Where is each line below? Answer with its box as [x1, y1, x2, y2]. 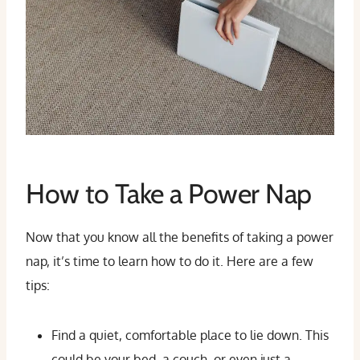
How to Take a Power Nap [26, 177, 312, 211]
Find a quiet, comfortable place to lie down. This [51, 327, 329, 343]
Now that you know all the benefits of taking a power [26, 229, 333, 245]
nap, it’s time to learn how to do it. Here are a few [26, 253, 313, 269]
